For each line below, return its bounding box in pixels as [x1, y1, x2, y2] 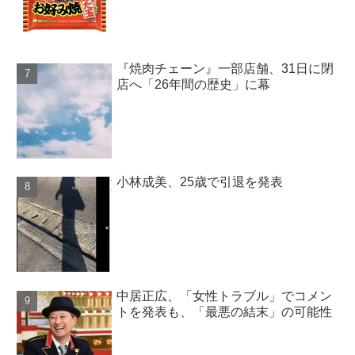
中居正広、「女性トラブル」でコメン [116, 288, 333, 303]
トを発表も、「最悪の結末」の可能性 [116, 304, 333, 319]
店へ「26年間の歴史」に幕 [116, 78, 271, 92]
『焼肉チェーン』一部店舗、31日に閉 [116, 62, 334, 76]
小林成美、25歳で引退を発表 [116, 175, 284, 189]
